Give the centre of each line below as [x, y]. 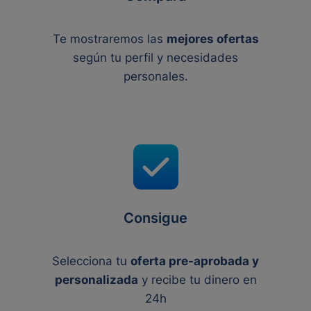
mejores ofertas [212, 39]
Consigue [155, 218]
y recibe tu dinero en [197, 280]
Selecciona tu [91, 261]
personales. [155, 76]
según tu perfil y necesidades [155, 58]
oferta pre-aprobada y [195, 261]
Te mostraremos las [109, 39]
